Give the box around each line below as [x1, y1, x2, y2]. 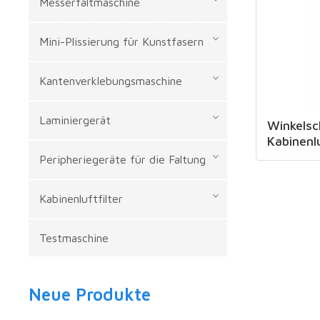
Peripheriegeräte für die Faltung [39, 153, 206, 166]
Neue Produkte [29, 284, 151, 304]
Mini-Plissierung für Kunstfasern [39, 35, 204, 48]
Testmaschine [39, 231, 109, 244]
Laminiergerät [39, 114, 111, 126]
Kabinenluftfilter [39, 192, 124, 205]
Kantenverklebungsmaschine [39, 74, 183, 87]
